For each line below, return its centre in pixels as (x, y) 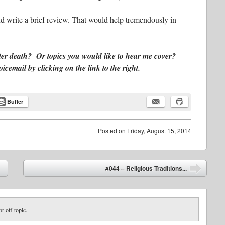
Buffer (15, 101)
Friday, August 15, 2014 (159, 130)
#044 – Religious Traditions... (146, 168)
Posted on (113, 130)
